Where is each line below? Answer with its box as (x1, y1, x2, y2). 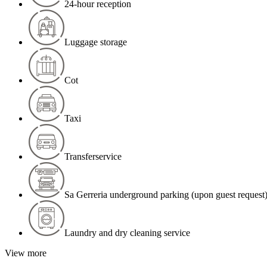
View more (5, 248, 46, 259)
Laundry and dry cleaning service (64, 228, 190, 238)
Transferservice (64, 151, 122, 162)
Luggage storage (64, 37, 127, 48)
